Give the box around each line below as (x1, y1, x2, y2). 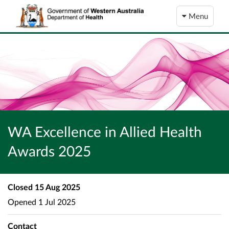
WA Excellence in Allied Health (8, 123, 202, 141)
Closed (8, 182, 33, 192)
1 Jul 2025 (36, 196, 76, 207)
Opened (8, 196, 36, 207)
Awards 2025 (8, 142, 91, 160)
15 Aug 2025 (33, 182, 80, 192)
